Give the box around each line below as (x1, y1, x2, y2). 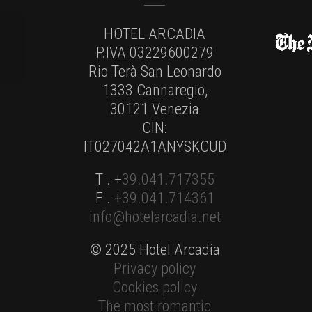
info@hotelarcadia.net (88, 208, 221, 226)
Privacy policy (114, 259, 196, 277)
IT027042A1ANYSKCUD (83, 137, 226, 155)
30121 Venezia (110, 100, 200, 118)
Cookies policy (112, 278, 198, 296)
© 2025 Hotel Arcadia (89, 240, 220, 258)
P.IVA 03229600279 (95, 43, 214, 61)
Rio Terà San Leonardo (88, 62, 221, 80)
